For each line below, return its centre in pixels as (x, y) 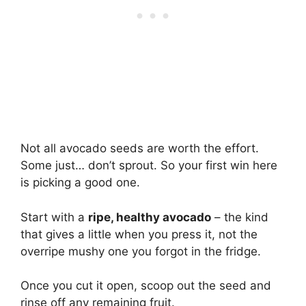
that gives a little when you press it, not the (139, 234)
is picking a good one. (80, 182)
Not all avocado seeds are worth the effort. (140, 148)
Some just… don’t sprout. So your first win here (149, 165)
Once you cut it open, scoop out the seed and (146, 286)
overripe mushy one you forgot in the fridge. (141, 251)
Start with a (54, 217)
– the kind (240, 217)
